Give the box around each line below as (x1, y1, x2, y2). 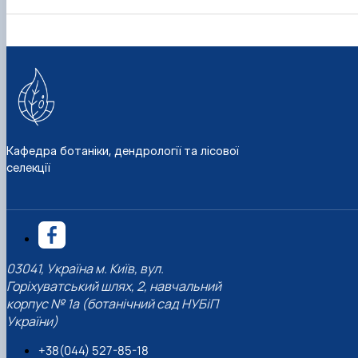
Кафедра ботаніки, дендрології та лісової (6, 142, 238, 158)
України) (6, 312, 58, 331)
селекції (6, 159, 50, 175)
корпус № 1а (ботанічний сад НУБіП (6, 295, 218, 313)
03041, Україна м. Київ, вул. (6, 260, 164, 278)
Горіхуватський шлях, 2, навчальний (6, 277, 221, 296)
